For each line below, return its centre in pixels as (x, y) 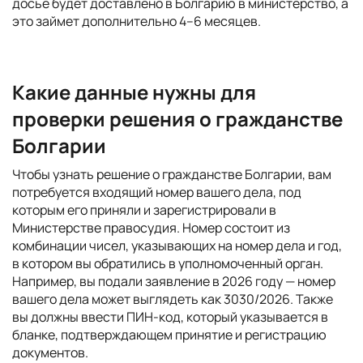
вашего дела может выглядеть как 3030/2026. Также (173, 299)
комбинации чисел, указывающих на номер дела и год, (177, 246)
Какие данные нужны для (134, 92)
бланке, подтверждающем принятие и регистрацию (169, 335)
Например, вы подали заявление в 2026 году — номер (174, 281)
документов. (50, 352)
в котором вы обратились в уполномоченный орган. (168, 263)
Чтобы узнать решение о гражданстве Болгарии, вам (172, 174)
